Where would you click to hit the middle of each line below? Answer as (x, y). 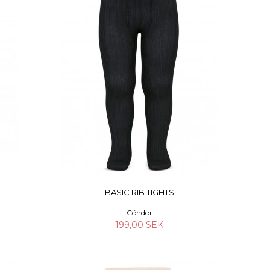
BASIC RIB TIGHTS (139, 192)
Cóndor (139, 212)
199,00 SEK (140, 225)
